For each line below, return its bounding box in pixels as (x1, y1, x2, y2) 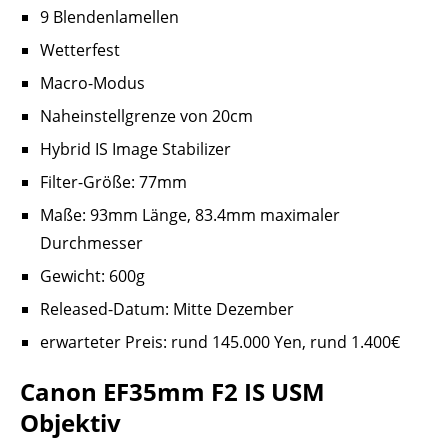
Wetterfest (40, 39, 120, 62)
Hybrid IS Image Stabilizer (40, 138, 231, 161)
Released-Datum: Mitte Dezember (40, 298, 294, 321)
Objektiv (20, 406, 121, 440)
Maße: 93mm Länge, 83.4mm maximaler (40, 204, 340, 227)
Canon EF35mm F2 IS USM (20, 375, 325, 409)
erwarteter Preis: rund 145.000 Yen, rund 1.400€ (40, 331, 400, 354)
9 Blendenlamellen (40, 6, 179, 29)
